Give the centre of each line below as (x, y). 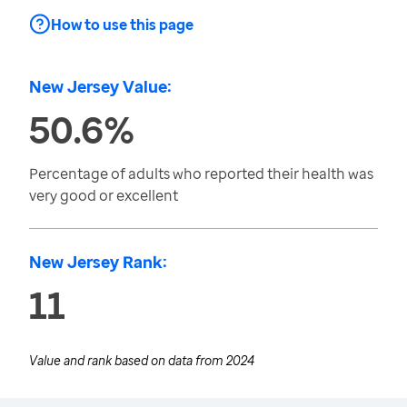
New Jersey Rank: (98, 262)
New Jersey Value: (100, 86)
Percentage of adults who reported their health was (201, 174)
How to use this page (122, 25)
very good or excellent (104, 195)
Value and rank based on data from (128, 360)
